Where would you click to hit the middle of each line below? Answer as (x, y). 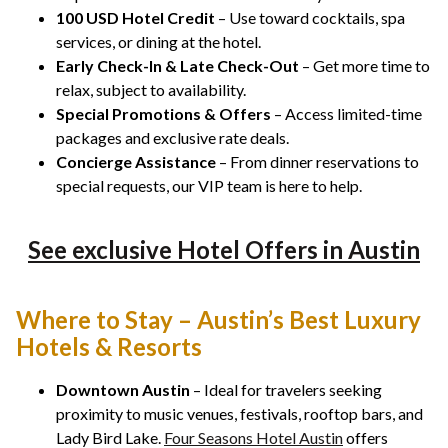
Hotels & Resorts (109, 347)
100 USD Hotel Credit (135, 18)
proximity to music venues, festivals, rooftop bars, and (239, 414)
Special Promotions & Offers (163, 114)
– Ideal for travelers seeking (286, 390)
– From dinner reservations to (317, 162)
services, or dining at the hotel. (158, 42)
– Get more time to (364, 66)
